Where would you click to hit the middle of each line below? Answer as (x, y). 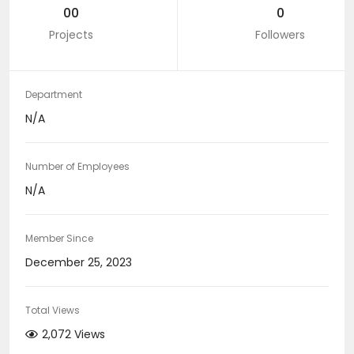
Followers (280, 35)
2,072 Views (73, 335)
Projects (71, 35)
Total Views (53, 311)
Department (54, 95)
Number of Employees (77, 167)
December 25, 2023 (79, 263)
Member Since (59, 239)
